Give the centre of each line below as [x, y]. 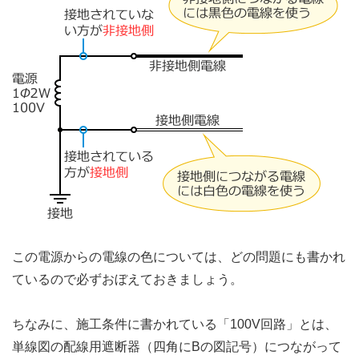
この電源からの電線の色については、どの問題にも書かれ [179, 257]
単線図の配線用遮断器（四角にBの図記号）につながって [177, 347]
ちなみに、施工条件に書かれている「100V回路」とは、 [175, 325]
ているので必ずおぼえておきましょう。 [127, 280]
